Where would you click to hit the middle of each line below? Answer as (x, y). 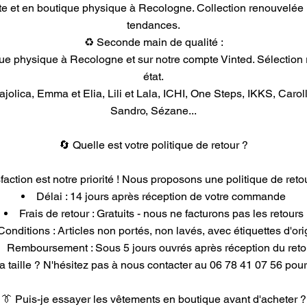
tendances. (153, 25)
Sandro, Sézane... (153, 111)
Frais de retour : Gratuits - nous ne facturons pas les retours (161, 213)
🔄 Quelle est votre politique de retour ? (153, 145)
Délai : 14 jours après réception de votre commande (161, 196)
